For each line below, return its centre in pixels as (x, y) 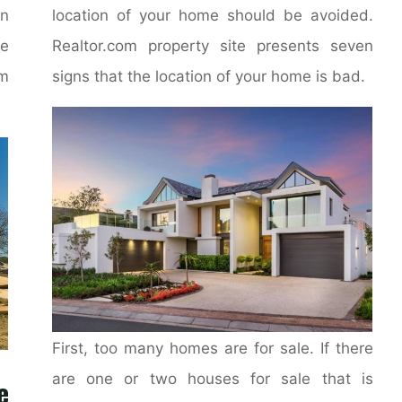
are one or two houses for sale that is (213, 378)
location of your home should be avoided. (213, 14)
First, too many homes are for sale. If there (213, 347)
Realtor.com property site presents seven (213, 45)
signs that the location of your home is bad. (209, 75)
